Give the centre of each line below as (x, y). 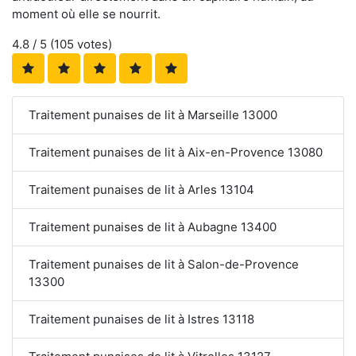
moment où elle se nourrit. (86, 14)
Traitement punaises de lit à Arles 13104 (141, 189)
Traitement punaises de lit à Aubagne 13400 (153, 226)
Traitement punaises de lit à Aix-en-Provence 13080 (176, 152)
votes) (93, 44)
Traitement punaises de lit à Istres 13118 (141, 319)
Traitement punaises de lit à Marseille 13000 (153, 114)
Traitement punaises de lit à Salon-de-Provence (164, 264)
